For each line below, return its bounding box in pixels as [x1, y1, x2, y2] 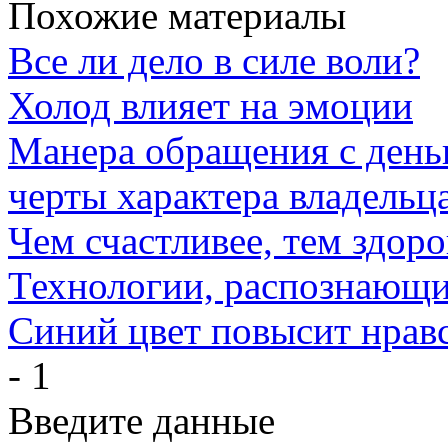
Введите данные [8, 399, 275, 442]
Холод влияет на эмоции [8, 84, 413, 127]
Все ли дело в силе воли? [8, 39, 420, 82]
